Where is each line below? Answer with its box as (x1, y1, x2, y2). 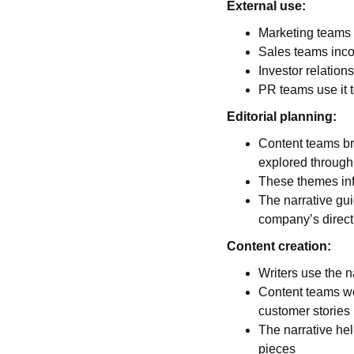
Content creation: (226, 239, 331, 253)
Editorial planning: (226, 110, 337, 123)
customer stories (258, 304, 350, 318)
